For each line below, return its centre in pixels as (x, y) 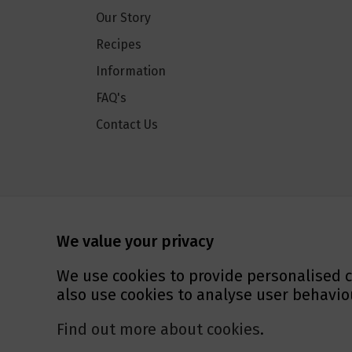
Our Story (123, 18)
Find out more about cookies (158, 329)
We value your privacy (135, 241)
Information (131, 71)
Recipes (119, 45)
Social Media (149, 210)
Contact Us (127, 125)
